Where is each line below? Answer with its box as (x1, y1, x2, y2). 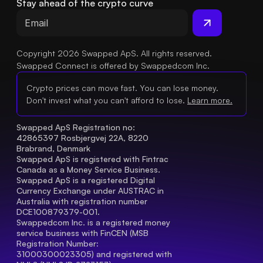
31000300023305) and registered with (16, 249, 172, 259)
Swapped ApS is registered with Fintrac (16, 154, 168, 164)
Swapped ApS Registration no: (16, 122, 135, 133)
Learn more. (187, 95, 232, 106)
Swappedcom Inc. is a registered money (16, 217, 170, 228)
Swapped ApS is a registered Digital (16, 175, 155, 186)
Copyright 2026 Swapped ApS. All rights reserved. (16, 48, 212, 59)
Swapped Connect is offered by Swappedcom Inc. (16, 60, 210, 71)
